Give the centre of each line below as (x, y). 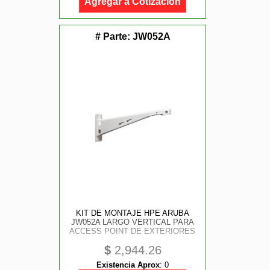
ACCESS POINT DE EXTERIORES (133, 231)
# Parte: (114, 36)
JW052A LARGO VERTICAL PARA (132, 222)
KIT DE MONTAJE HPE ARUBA (132, 213)
